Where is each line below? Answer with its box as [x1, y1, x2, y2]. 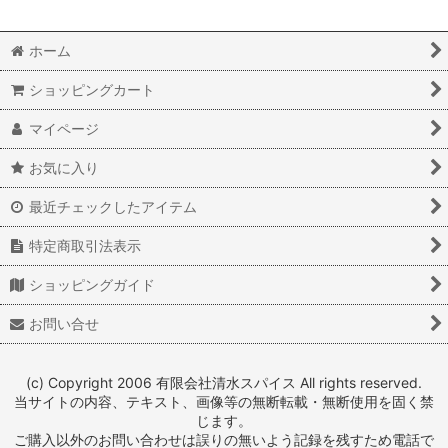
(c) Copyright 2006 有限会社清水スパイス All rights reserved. [26, 374, 422, 392]
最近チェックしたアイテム [29, 198, 198, 216]
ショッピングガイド [29, 276, 156, 294]
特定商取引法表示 [29, 237, 142, 255]
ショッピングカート [29, 81, 156, 99]
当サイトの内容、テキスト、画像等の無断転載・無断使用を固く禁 [14, 393, 434, 411]
